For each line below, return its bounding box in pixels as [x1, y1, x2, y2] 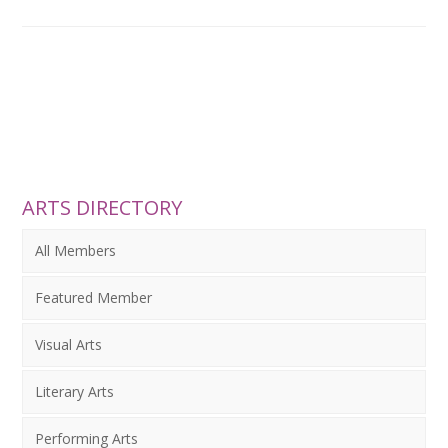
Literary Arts [35, 382, 115, 401]
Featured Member [35, 288, 153, 307]
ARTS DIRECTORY [22, 194, 183, 221]
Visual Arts [35, 335, 103, 354]
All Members [35, 241, 117, 260]
